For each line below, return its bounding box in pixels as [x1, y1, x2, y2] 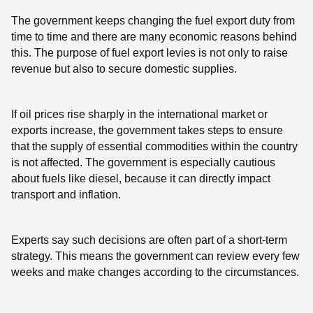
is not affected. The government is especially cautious [11, 156, 275, 168]
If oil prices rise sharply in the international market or [11, 108, 268, 120]
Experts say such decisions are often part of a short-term [11, 233, 287, 246]
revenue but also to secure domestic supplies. [11, 62, 237, 75]
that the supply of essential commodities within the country [11, 140, 298, 152]
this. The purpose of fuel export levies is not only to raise [11, 46, 288, 59]
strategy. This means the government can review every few [11, 249, 300, 262]
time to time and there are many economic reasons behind [11, 30, 297, 43]
